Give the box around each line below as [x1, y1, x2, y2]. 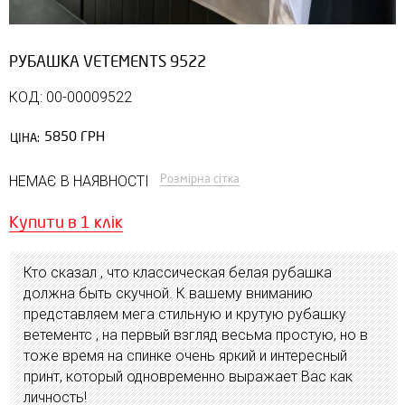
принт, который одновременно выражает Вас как [24, 367, 353, 385]
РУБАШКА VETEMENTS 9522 [9, 52, 206, 71]
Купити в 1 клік [9, 212, 123, 231]
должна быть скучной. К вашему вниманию [24, 284, 313, 302]
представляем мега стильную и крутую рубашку [24, 305, 346, 323]
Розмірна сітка [160, 171, 240, 185]
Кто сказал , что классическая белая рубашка [24, 263, 332, 281]
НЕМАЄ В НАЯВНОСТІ [9, 172, 149, 190]
